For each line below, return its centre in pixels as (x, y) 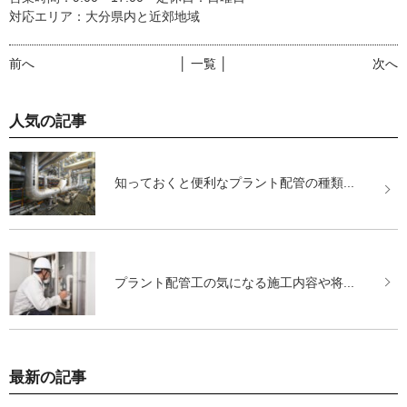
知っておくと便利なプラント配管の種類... (235, 183)
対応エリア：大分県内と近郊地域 (104, 16)
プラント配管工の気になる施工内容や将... (235, 282)
